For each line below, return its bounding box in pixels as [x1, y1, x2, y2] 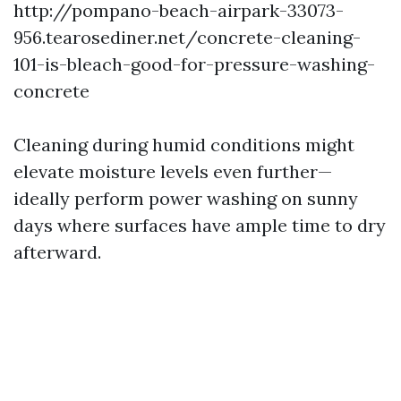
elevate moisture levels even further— [13, 160, 332, 183]
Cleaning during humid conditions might [13, 133, 354, 156]
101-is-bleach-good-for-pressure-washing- [13, 53, 375, 75]
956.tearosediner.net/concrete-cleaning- [13, 26, 361, 48]
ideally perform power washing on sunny [13, 187, 358, 209]
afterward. [13, 241, 101, 263]
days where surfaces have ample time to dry [13, 214, 386, 236]
